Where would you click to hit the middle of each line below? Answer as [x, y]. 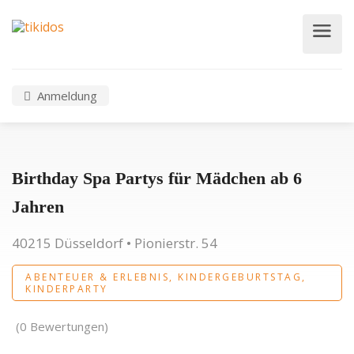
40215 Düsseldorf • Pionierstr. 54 [115, 243]
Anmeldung [66, 96]
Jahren [38, 207]
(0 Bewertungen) [62, 326]
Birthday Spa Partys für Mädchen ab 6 [157, 178]
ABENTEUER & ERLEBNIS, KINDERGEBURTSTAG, [166, 277]
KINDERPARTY [67, 289]
